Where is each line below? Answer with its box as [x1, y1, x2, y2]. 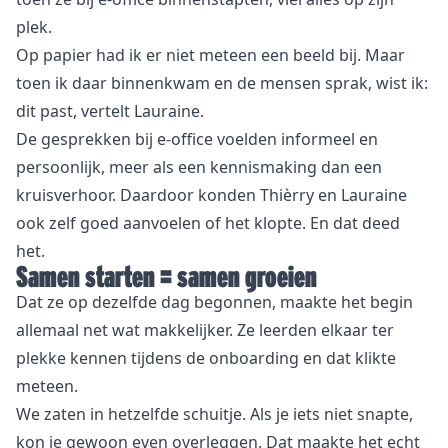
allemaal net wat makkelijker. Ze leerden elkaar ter [16, 318, 394, 341]
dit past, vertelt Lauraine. [16, 99, 204, 122]
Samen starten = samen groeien [16, 259, 317, 293]
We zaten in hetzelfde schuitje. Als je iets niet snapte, [16, 402, 413, 425]
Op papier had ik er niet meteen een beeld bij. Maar [16, 43, 405, 66]
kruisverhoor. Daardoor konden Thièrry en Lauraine [16, 183, 407, 206]
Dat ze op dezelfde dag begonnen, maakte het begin [16, 290, 413, 313]
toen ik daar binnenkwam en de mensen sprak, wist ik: [16, 71, 428, 94]
